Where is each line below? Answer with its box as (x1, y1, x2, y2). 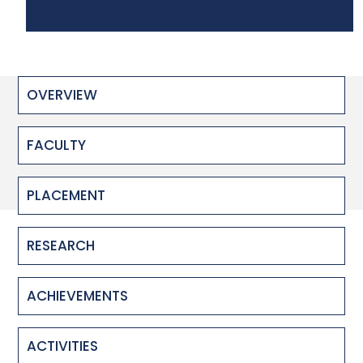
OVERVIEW (27, 85, 97, 105)
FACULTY (27, 135, 86, 155)
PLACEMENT (27, 186, 105, 205)
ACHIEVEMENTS (27, 286, 128, 305)
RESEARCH (27, 236, 95, 255)
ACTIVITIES (27, 336, 98, 356)
